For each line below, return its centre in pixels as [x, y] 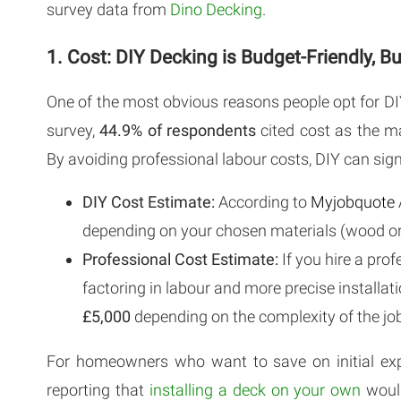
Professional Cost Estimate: [180, 259]
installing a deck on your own [255, 389]
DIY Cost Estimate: [149, 201]
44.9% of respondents [178, 130]
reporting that [98, 389]
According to [263, 201]
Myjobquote [353, 201]
